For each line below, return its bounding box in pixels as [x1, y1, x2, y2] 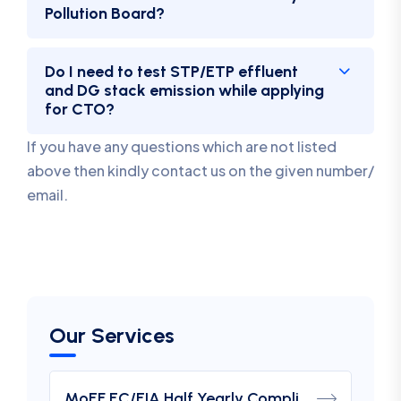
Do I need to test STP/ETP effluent [45, 62, 298, 82]
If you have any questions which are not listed [27, 137, 337, 157]
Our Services [49, 322, 175, 349]
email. [27, 185, 68, 205]
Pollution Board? [45, 4, 165, 24]
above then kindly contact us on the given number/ [27, 161, 374, 181]
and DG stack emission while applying [45, 81, 324, 101]
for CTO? [45, 99, 115, 120]
